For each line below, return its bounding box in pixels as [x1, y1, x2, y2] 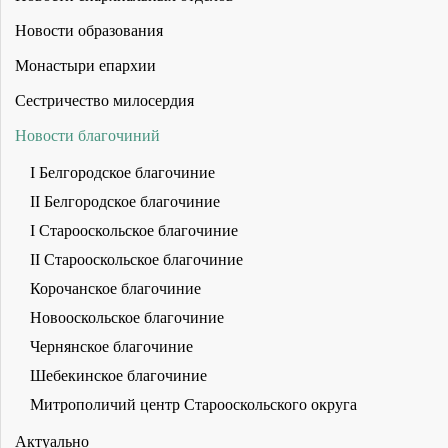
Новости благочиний [15, 126, 160, 144]
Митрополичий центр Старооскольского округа [30, 395, 357, 413]
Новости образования [15, 21, 163, 39]
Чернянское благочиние [30, 337, 193, 355]
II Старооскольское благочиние [30, 250, 243, 268]
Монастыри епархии [15, 56, 156, 74]
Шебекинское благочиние [30, 366, 207, 384]
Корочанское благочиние [30, 279, 201, 297]
